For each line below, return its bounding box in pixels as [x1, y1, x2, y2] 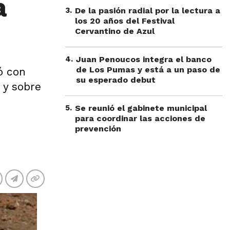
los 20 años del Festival [75, 16, 175, 26]
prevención [75, 124, 121, 133]
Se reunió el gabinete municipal [75, 103, 207, 113]
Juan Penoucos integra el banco [76, 54, 212, 64]
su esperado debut [76, 75, 156, 85]
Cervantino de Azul [75, 26, 155, 36]
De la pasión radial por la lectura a [75, 6, 220, 15]
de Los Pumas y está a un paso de [76, 65, 220, 74]
